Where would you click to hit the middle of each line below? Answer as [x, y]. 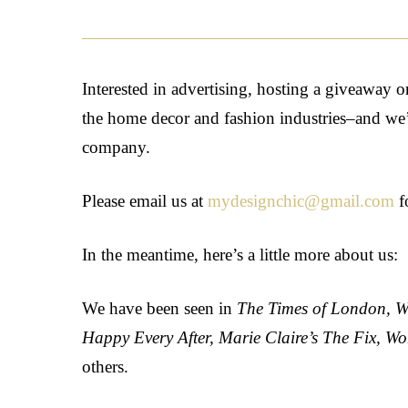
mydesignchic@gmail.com [301, 201]
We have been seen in [160, 309]
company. [117, 148]
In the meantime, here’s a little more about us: [240, 255]
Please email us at [145, 201]
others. [106, 367]
